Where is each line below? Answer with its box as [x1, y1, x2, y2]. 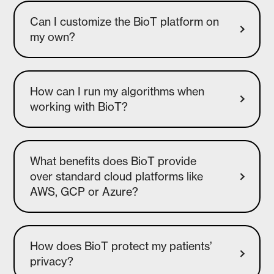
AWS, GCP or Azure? [30, 185, 139, 199]
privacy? [30, 254, 74, 268]
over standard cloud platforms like [30, 169, 204, 183]
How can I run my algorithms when [30, 84, 205, 98]
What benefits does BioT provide [30, 154, 197, 168]
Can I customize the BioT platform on [30, 15, 220, 29]
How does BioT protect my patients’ [30, 239, 213, 253]
